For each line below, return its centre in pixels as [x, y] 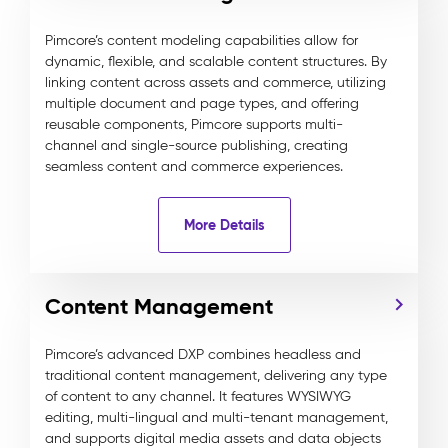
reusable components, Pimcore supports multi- [194, 124]
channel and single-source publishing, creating [196, 145]
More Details [224, 224]
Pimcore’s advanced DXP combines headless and [203, 354]
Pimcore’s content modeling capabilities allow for [201, 40]
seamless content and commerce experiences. [194, 166]
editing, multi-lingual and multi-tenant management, [216, 417]
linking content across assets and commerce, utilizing [215, 82]
